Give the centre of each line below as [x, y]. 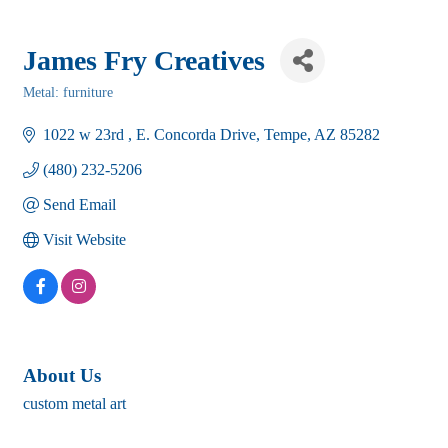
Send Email [79, 204]
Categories [52, 106]
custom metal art [74, 404]
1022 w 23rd [85, 134]
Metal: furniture [68, 92]
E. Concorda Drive [196, 134]
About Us [62, 376]
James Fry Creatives [144, 60]
